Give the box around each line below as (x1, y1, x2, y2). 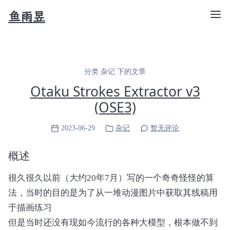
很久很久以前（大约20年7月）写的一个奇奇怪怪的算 (8, 173, 214, 183)
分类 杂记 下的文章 (84, 66, 146, 76)
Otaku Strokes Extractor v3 (30, 82, 200, 101)
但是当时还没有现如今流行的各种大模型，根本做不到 (8, 218, 218, 227)
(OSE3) (94, 98, 136, 117)
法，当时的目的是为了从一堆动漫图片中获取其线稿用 (8, 188, 218, 198)
